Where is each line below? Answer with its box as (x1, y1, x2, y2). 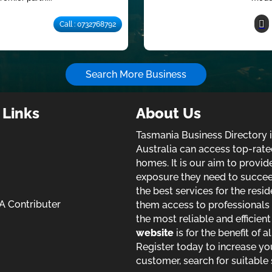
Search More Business (86, 68, 186, 80)
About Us (135, 104, 201, 122)
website (135, 226, 174, 239)
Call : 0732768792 (59, 20, 117, 29)
